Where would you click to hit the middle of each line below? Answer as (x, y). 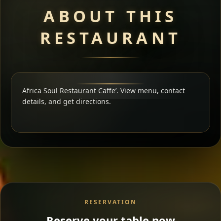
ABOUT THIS (110, 16)
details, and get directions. (67, 102)
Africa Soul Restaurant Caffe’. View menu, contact (104, 91)
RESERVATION (110, 202)
